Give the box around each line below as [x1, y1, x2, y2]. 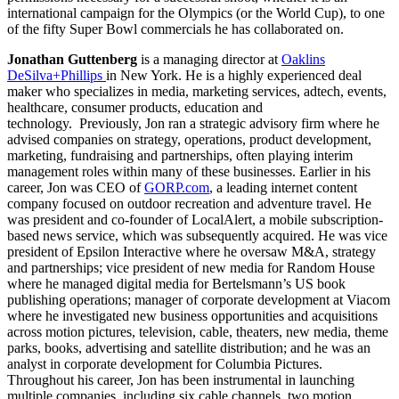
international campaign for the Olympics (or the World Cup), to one [7, 5, 385, 21]
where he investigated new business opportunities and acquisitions [7, 308, 378, 324]
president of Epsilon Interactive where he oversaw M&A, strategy [7, 244, 376, 260]
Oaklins [281, 52, 325, 68]
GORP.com [144, 180, 209, 196]
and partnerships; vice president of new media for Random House [7, 260, 375, 276]
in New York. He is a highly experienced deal [106, 68, 362, 84]
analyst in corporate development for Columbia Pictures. [7, 356, 322, 372]
